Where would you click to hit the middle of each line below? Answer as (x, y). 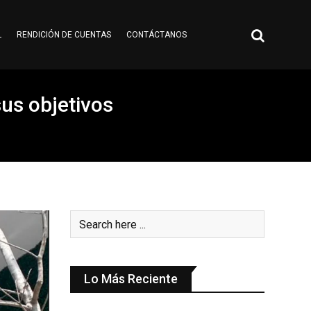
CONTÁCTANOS (156, 35)
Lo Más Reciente (131, 279)
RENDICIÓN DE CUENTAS (64, 35)
